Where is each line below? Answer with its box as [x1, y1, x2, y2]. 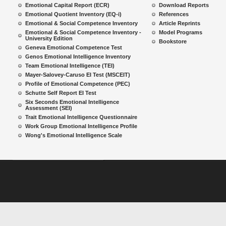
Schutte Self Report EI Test [25, 90, 96, 96]
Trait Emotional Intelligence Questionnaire [25, 114, 137, 120]
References [159, 11, 189, 17]
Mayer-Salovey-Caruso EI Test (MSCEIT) [25, 72, 130, 78]
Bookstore [159, 38, 187, 44]
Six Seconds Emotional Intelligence [25, 99, 119, 105]
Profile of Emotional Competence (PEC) [25, 81, 130, 87]
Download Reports [159, 2, 209, 8]
